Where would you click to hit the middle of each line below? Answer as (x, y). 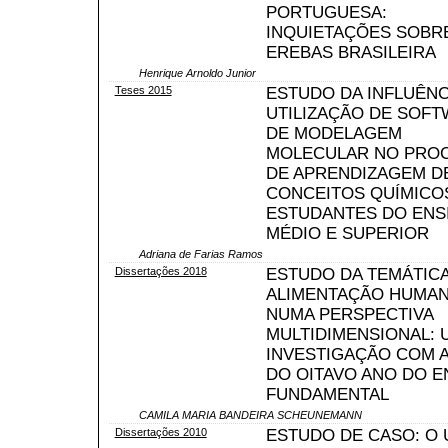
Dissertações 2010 (160, 431)
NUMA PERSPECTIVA (349, 314)
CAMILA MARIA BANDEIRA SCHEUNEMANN (250, 414)
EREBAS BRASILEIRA (350, 52)
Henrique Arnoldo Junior (197, 72)
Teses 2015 (143, 89)
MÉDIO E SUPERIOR (347, 233)
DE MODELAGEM (333, 133)
